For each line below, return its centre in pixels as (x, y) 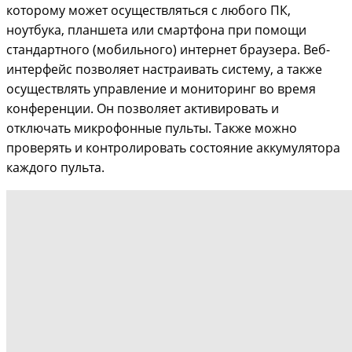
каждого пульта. (55, 167)
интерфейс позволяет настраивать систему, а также (164, 69)
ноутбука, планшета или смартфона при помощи (156, 29)
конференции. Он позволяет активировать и (143, 108)
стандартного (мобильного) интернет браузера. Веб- (168, 49)
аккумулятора (298, 147)
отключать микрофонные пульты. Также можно (152, 128)
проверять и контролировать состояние (131, 147)
